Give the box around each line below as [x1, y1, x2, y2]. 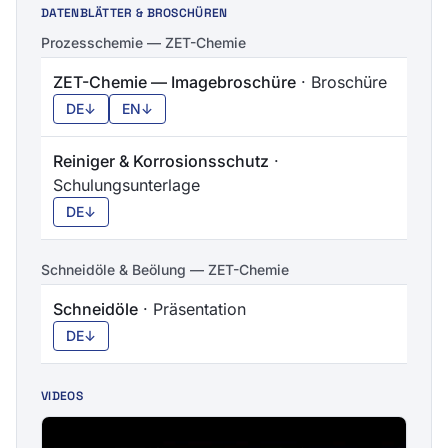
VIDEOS [41, 387, 83, 404]
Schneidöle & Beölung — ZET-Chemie [41, 260, 289, 278]
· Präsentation [138, 298, 246, 319]
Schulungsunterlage [53, 174, 200, 195]
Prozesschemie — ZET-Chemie [41, 33, 246, 51]
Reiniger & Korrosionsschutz [53, 150, 269, 171]
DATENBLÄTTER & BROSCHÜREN [41, 4, 228, 21]
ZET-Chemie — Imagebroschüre [53, 71, 296, 92]
